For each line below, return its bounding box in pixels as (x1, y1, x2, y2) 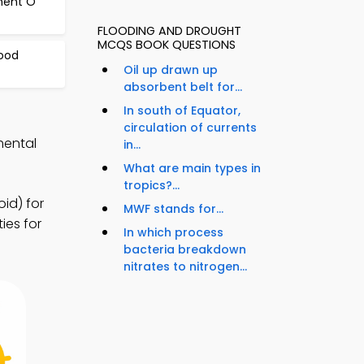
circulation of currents (123, 119, 257, 136)
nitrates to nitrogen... (123, 258, 247, 275)
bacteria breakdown (123, 241, 246, 258)
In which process (123, 224, 223, 241)
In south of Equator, (123, 102, 240, 119)
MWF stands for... (123, 201, 223, 218)
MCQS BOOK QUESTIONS (97, 37, 236, 54)
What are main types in (123, 160, 261, 177)
